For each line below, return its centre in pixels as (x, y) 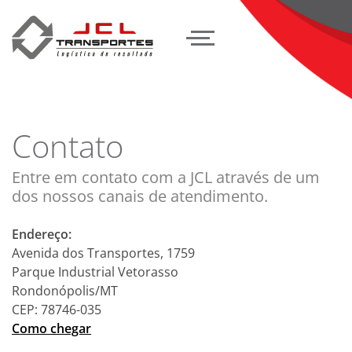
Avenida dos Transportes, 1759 (103, 253)
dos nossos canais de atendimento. (140, 196)
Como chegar (51, 329)
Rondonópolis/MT (65, 291)
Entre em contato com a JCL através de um (166, 178)
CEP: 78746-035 (57, 310)
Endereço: (42, 235)
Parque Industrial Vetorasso (95, 272)
